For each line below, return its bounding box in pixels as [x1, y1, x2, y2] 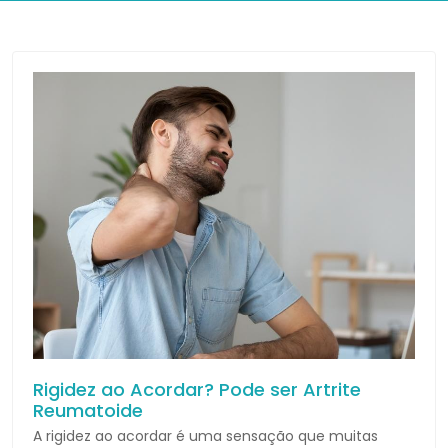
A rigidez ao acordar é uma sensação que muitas [33, 425, 378, 446]
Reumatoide [33, 397, 143, 423]
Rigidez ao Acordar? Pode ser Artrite [33, 376, 361, 402]
